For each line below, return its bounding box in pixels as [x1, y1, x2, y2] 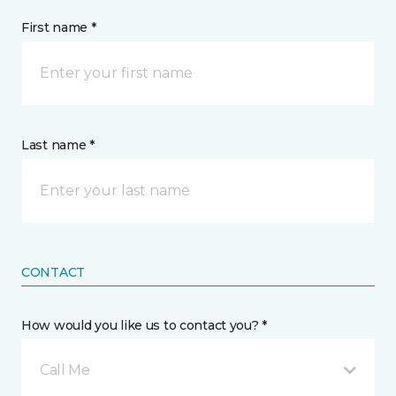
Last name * [21, 137, 95, 154]
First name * [21, 19, 96, 36]
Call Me [40, 362, 90, 379]
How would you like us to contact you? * [21, 317, 268, 334]
